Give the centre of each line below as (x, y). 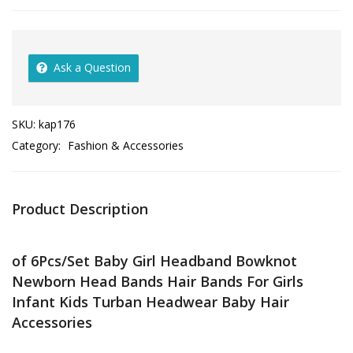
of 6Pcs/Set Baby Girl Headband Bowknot (154, 261)
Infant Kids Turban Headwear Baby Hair (150, 302)
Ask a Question (92, 67)
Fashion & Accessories (126, 145)
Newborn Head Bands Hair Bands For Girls (158, 281)
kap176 (57, 124)
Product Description (80, 209)
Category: (38, 145)
